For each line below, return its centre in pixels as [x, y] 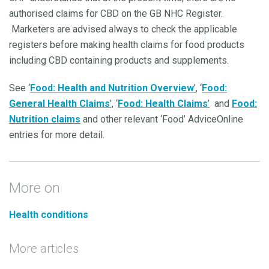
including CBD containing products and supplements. [120, 60]
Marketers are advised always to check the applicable [123, 29]
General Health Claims [59, 103]
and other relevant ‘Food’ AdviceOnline [162, 119]
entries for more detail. [57, 134]
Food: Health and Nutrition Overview [112, 88]
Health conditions [49, 214]
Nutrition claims [45, 119]
